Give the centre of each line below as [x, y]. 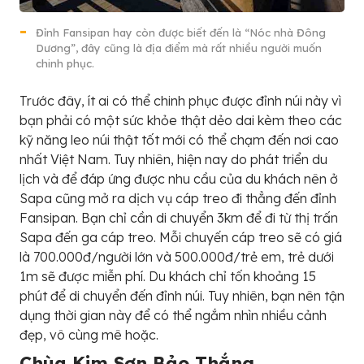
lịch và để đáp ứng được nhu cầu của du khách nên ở [179, 178]
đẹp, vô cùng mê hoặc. [89, 334]
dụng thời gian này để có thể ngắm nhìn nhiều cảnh [173, 315]
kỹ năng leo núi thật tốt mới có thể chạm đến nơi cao [179, 139]
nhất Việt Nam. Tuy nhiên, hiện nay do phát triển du [173, 159]
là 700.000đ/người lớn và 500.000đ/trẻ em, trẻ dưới [177, 256]
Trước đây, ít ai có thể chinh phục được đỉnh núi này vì [180, 100]
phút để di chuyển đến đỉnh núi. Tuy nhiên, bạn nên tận [182, 295]
